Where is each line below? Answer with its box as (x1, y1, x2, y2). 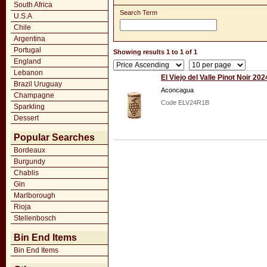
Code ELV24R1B (161, 99, 209, 106)
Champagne (14, 91, 54, 100)
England (14, 57, 41, 66)
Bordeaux (14, 146, 45, 154)
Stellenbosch (14, 214, 56, 222)
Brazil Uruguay (14, 80, 62, 88)
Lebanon (14, 69, 43, 77)
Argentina (14, 35, 45, 43)
